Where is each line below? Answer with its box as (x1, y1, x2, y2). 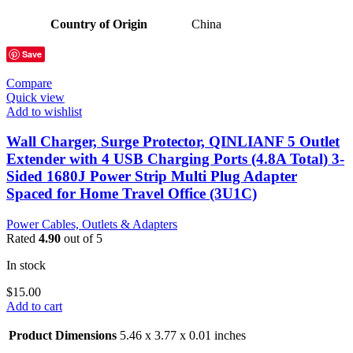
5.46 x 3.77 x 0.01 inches (120, 329, 246, 343)
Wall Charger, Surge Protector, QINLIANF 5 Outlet (6, 133, 340, 150)
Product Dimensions (9, 329, 117, 343)
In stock (6, 258, 46, 273)
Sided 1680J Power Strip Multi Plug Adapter (6, 168, 297, 185)
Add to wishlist (6, 104, 82, 118)
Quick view (6, 90, 65, 104)
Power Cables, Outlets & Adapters (6, 217, 177, 232)
